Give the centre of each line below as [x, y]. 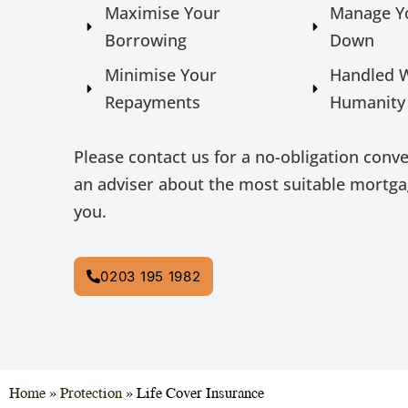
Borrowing [146, 41]
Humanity [368, 102]
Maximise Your [163, 13]
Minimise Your [161, 75]
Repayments [153, 102]
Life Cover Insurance [200, 392]
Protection [91, 392]
